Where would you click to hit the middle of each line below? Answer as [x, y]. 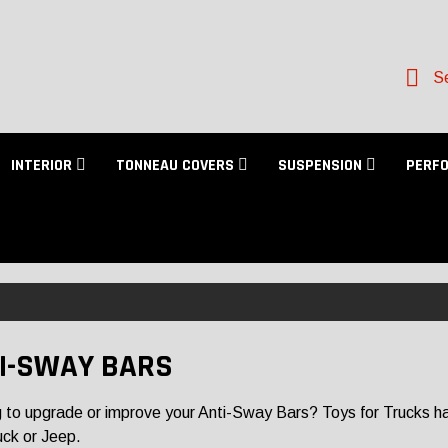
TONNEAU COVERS [177, 165]
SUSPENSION [322, 165]
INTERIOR [43, 165]
